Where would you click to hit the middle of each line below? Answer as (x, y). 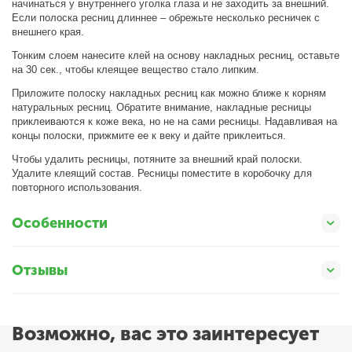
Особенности (60, 223)
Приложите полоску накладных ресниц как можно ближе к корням (169, 93)
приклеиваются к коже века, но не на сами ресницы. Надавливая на (175, 121)
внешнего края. (48, 32)
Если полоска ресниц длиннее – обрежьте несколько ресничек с (166, 18)
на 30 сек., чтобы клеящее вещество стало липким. (136, 70)
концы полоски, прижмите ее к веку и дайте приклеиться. (149, 136)
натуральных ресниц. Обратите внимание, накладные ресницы (162, 107)
